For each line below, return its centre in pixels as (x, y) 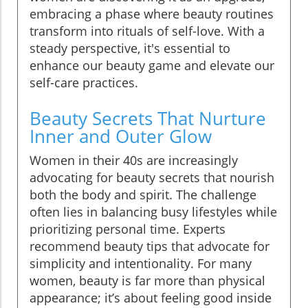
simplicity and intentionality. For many (141, 263)
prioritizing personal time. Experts (128, 229)
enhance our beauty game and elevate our (152, 65)
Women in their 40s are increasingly (134, 160)
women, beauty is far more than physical (147, 280)
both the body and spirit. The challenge (143, 194)
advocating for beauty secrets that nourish (152, 177)
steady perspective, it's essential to (130, 48)
